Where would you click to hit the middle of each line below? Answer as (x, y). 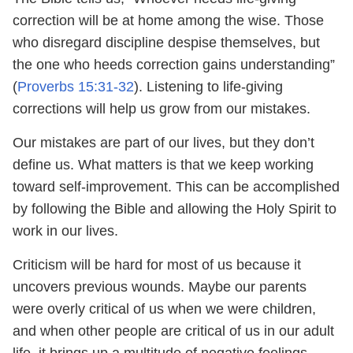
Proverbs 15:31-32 (76, 86)
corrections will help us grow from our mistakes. (163, 108)
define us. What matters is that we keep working (163, 164)
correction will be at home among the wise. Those (168, 20)
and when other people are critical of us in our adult (173, 331)
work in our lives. (67, 230)
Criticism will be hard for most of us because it (157, 264)
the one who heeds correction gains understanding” (174, 64)
